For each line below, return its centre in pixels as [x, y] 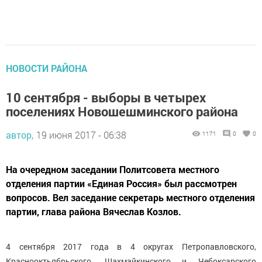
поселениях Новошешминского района [122, 111]
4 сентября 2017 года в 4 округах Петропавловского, [131, 246]
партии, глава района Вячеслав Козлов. [94, 211]
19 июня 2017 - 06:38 [81, 135]
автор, [20, 135]
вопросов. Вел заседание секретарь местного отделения [130, 197]
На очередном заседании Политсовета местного [113, 169]
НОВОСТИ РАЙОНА [46, 68]
